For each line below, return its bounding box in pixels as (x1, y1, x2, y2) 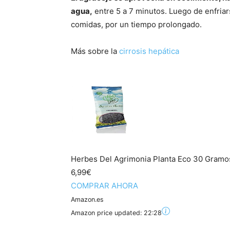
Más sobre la (71, 46, 119, 56)
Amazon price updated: (71, 209, 144, 217)
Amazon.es (71, 196, 104, 204)
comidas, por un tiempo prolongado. (71, 20, 202, 30)
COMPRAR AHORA (71, 181, 138, 191)
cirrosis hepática (119, 46, 179, 56)
